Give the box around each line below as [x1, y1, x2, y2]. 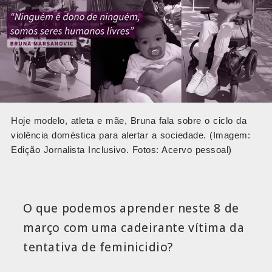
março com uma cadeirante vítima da [23, 220, 245, 236]
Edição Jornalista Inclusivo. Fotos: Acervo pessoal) [11, 144, 232, 155]
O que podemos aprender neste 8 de [23, 200, 239, 217]
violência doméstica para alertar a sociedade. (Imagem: [11, 129, 250, 140]
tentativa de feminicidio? [23, 239, 174, 256]
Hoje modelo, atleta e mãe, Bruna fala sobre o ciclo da [11, 115, 246, 126]
